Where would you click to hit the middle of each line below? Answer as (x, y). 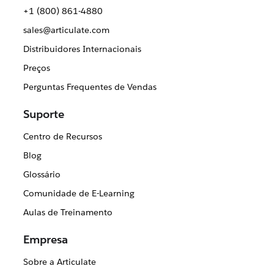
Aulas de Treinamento (68, 213)
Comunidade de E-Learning (79, 194)
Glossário (42, 175)
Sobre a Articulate (59, 262)
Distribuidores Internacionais (82, 49)
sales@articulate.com (66, 30)
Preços (36, 68)
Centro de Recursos (62, 137)
